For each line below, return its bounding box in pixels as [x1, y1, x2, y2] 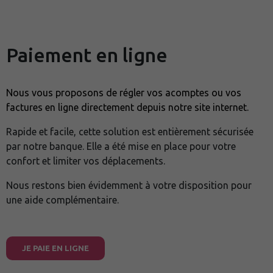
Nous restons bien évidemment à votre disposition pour [6, 180, 252, 191]
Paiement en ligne [6, 44, 168, 66]
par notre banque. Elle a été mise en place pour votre [6, 141, 236, 152]
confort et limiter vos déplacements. [6, 155, 165, 166]
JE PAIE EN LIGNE [22, 244, 89, 252]
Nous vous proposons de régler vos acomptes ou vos [6, 87, 241, 98]
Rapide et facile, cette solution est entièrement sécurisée [6, 126, 253, 137]
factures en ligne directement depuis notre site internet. [6, 102, 249, 113]
